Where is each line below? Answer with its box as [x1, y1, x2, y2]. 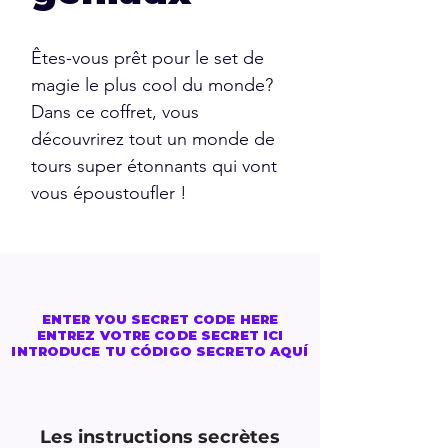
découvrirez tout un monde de [31, 128, 275, 150]
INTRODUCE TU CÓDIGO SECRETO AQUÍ [11, 343, 309, 359]
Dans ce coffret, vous [31, 101, 199, 123]
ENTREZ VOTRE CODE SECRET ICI [36, 327, 284, 343]
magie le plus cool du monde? [31, 74, 273, 96]
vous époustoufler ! [31, 182, 187, 204]
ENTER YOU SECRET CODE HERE [41, 311, 279, 327]
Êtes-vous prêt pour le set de [31, 47, 264, 69]
